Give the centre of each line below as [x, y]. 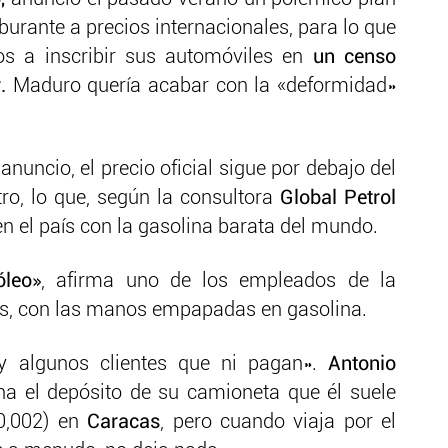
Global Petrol [338, 198]
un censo [350, 57]
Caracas [124, 422]
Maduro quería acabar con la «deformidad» [201, 86]
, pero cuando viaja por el [278, 422]
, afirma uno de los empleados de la [219, 281]
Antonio [362, 364]
